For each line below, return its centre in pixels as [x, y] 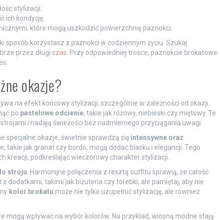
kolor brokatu [31, 191]
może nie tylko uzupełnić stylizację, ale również [126, 191]
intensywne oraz [157, 137]
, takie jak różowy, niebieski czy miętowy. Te [150, 113]
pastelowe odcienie [52, 113]
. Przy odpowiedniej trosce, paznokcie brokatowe [142, 52]
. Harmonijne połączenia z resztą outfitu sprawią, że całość [118, 172]
